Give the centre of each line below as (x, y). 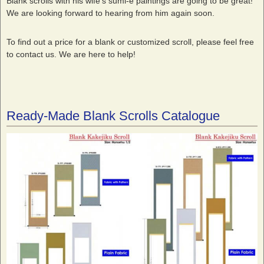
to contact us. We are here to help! (71, 55)
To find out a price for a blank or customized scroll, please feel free (130, 42)
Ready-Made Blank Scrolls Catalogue (113, 116)
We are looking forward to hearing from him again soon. (110, 13)
